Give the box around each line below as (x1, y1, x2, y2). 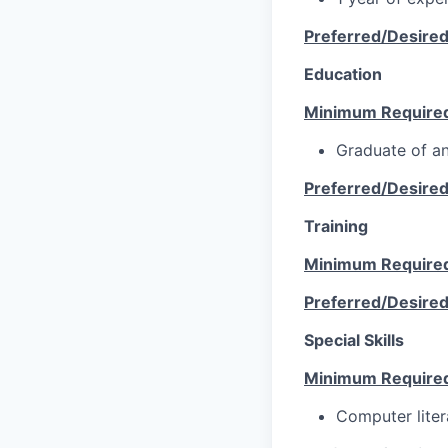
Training (304, 215, 368, 236)
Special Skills (304, 329, 404, 350)
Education (304, 63, 382, 84)
